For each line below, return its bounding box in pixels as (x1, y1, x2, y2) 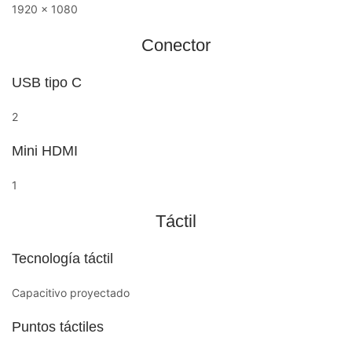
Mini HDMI (12, 142, 78, 159)
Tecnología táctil (12, 250, 113, 266)
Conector (141, 35, 211, 55)
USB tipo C (12, 74, 82, 90)
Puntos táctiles (12, 318, 104, 335)
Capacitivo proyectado (12, 285, 130, 299)
